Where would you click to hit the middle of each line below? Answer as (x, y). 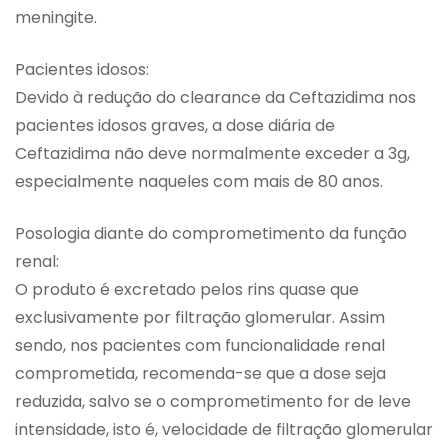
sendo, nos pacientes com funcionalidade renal (200, 346)
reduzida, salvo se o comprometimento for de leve (213, 402)
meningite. (56, 18)
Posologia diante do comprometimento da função (211, 234)
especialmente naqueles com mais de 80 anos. (199, 182)
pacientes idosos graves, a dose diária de (175, 126)
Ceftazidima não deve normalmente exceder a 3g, (212, 154)
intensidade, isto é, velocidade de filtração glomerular (224, 430)
